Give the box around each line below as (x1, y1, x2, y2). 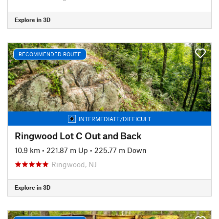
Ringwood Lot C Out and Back (15, 130, 142, 141)
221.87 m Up (46, 145, 88, 154)
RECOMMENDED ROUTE (19, 51, 81, 57)
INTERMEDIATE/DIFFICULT (79, 115, 151, 122)
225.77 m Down (94, 145, 147, 154)
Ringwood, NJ (51, 159, 97, 169)
